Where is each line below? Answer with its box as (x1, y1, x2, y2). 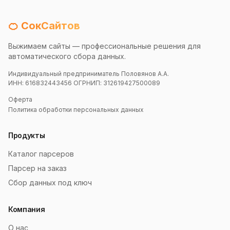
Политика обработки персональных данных (8, 106, 144, 113)
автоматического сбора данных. (8, 52, 126, 61)
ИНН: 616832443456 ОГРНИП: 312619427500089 (8, 79, 160, 87)
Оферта (8, 95, 32, 103)
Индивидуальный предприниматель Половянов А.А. (8, 70, 169, 78)
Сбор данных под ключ (8, 178, 92, 187)
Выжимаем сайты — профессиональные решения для (8, 42, 201, 50)
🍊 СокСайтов (8, 20, 80, 32)
